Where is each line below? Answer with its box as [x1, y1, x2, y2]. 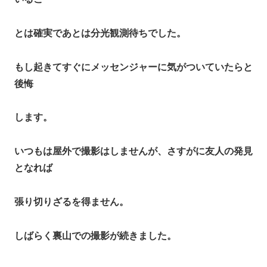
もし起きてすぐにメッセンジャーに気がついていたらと [14, 61, 253, 72]
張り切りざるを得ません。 [14, 196, 129, 207]
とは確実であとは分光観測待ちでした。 [14, 27, 186, 38]
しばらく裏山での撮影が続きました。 [14, 230, 176, 241]
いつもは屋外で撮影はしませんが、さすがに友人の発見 [14, 146, 253, 157]
